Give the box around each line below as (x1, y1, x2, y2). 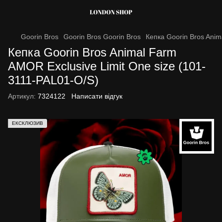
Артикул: (8, 92, 36, 100)
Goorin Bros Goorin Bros (63, 33, 141, 41)
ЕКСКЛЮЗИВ (12, 120, 43, 126)
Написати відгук (71, 92, 122, 100)
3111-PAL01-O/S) (8, 73, 99, 87)
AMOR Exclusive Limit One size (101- (8, 59, 206, 73)
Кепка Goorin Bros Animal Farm (8, 46, 176, 59)
